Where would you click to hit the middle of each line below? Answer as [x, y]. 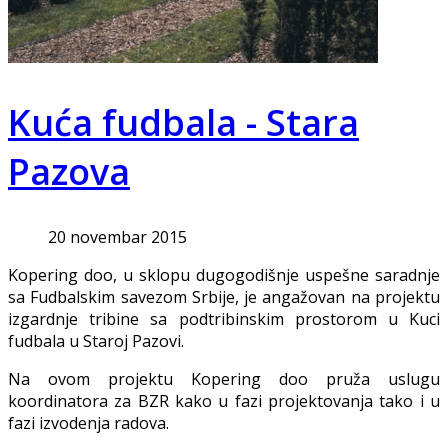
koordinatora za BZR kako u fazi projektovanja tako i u [224, 401]
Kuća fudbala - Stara [183, 123]
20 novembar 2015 [117, 237]
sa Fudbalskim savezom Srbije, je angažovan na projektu [224, 297]
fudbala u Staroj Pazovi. [96, 341]
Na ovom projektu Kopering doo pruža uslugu [224, 379]
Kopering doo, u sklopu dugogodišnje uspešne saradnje [224, 275]
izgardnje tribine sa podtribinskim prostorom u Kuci [224, 319]
